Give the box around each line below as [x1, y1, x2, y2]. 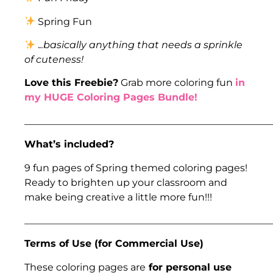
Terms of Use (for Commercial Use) [24, 238, 207, 250]
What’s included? [24, 138, 114, 151]
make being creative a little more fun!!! [24, 191, 212, 203]
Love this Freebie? [24, 77, 118, 89]
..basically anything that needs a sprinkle [40, 39, 243, 51]
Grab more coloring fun [118, 77, 235, 89]
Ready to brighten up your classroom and [24, 176, 227, 188]
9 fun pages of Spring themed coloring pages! [24, 161, 247, 174]
